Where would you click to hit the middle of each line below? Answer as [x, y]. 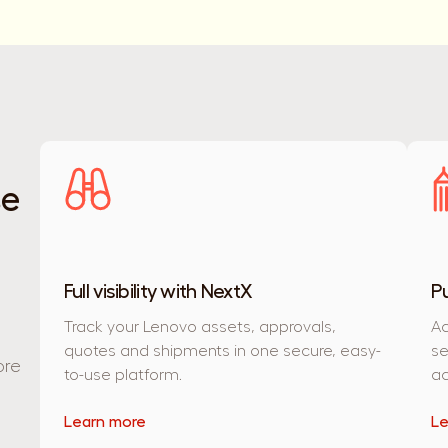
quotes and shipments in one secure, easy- [222, 351]
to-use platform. [122, 375]
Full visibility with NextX [157, 292]
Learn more [104, 422]
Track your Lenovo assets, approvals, [199, 327]
